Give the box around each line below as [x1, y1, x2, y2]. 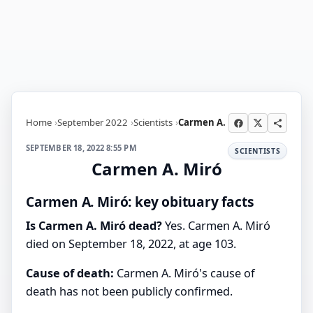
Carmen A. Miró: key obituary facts [26, 191, 254, 211]
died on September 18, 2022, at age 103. [26, 236, 236, 252]
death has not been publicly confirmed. [26, 284, 233, 300]
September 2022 [57, 115, 128, 129]
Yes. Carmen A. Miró [162, 218, 270, 234]
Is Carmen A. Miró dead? [26, 218, 162, 234]
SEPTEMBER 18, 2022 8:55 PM [26, 143, 137, 154]
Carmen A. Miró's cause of [114, 265, 255, 282]
